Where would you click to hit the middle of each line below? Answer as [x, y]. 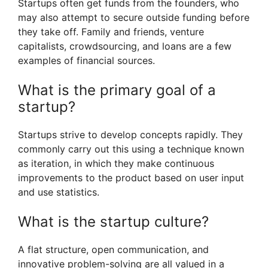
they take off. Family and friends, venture [111, 32]
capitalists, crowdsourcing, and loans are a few [125, 46]
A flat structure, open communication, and [113, 250]
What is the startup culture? [113, 222]
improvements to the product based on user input [131, 178]
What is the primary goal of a [117, 90]
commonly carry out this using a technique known [131, 149]
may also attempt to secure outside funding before [134, 18]
